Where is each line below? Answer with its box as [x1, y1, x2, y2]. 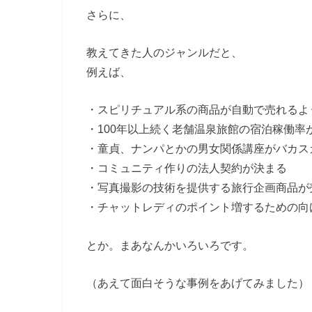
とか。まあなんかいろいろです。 [86, 238, 253, 251]
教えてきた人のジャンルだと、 [86, 46, 242, 59]
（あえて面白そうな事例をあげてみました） [86, 276, 309, 290]
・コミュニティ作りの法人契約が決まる [86, 162, 287, 175]
